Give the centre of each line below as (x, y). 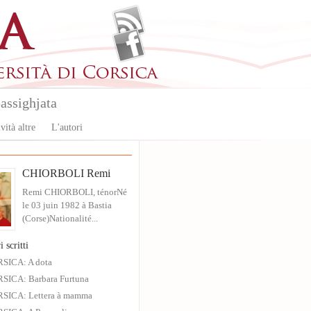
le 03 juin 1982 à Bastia (67, 205)
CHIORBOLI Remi (66, 173)
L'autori (67, 127)
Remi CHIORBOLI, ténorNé (75, 192)
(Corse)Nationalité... (60, 219)
